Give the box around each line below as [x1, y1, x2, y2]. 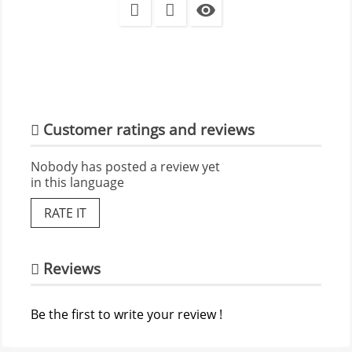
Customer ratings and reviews [39, 119, 255, 139]
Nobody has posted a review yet [31, 157, 220, 175]
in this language [31, 173, 124, 191]
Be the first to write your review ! [31, 306, 222, 324]
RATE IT [44, 203, 86, 222]
